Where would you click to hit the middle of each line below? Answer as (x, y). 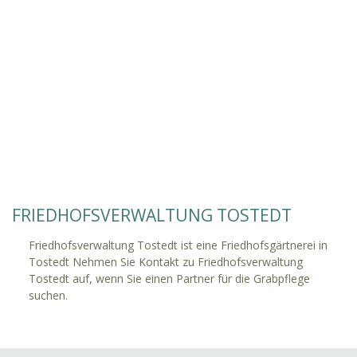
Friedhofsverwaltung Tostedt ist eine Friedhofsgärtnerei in (178, 245)
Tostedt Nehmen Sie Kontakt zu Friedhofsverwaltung (166, 262)
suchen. (48, 296)
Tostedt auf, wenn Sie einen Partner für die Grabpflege (169, 279)
